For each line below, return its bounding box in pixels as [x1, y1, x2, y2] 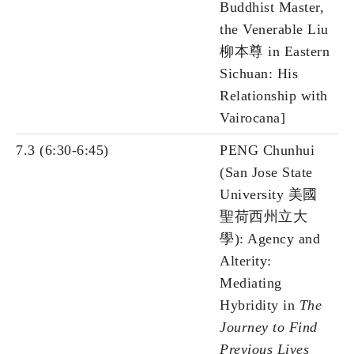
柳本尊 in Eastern [220, 43, 330, 60]
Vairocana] [220, 110, 285, 126]
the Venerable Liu [220, 21, 329, 38]
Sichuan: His [220, 66, 298, 82]
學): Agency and [220, 231, 320, 247]
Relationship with [220, 88, 328, 104]
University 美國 [220, 186, 318, 203]
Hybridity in [220, 297, 299, 314]
